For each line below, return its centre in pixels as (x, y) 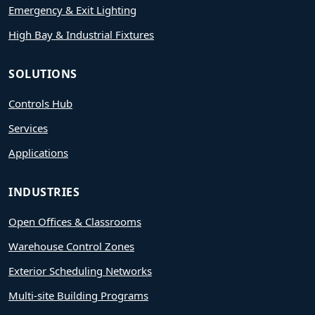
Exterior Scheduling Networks (80, 270)
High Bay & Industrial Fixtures (81, 34)
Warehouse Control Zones (71, 246)
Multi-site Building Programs (78, 295)
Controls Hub (40, 103)
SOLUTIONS (43, 73)
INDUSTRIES (44, 192)
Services (28, 128)
